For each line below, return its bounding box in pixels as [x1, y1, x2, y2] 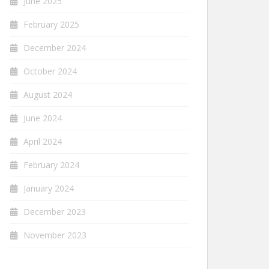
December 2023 [23, 206, 86, 217]
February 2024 [23, 159, 79, 171]
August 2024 [23, 89, 72, 100]
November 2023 [23, 229, 86, 241]
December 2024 [23, 42, 86, 53]
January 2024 [23, 183, 74, 194]
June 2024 [23, 112, 62, 124]
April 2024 [23, 136, 62, 147]
